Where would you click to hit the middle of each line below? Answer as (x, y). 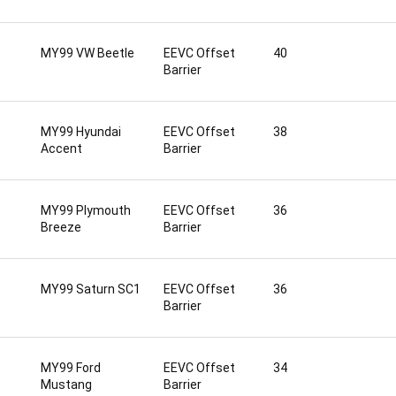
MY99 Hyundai (81, 132)
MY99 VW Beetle (88, 53)
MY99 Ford (71, 368)
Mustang (66, 385)
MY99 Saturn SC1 (91, 289)
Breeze (61, 227)
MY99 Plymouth (86, 210)
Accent (61, 148)
